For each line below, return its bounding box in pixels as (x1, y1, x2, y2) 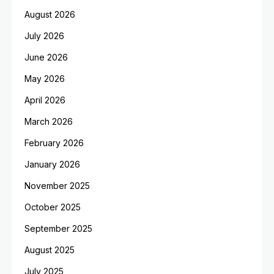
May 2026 (24, 73, 65, 84)
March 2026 (24, 116, 73, 127)
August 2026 (24, 9, 75, 20)
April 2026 (24, 95, 65, 105)
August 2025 (24, 245, 75, 255)
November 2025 (24, 180, 90, 191)
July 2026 (24, 31, 64, 41)
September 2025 (24, 223, 92, 234)
